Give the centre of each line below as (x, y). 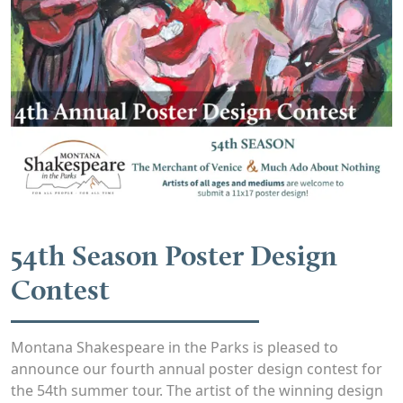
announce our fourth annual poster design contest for (197, 368)
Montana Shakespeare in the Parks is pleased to (175, 347)
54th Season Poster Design (174, 255)
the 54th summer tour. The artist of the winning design (197, 390)
